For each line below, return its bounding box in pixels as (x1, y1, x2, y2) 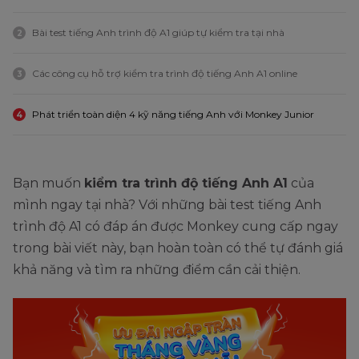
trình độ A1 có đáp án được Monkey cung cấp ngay (13, 218, 338, 234)
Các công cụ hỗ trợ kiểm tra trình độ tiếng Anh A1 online (32, 67, 297, 79)
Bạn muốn (13, 175, 84, 191)
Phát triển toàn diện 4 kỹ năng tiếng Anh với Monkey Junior (32, 107, 314, 120)
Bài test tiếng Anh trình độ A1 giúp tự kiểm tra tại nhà (32, 26, 284, 38)
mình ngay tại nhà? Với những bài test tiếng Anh (13, 196, 321, 212)
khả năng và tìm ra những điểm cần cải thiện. (13, 261, 301, 277)
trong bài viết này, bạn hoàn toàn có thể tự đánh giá (13, 240, 343, 256)
